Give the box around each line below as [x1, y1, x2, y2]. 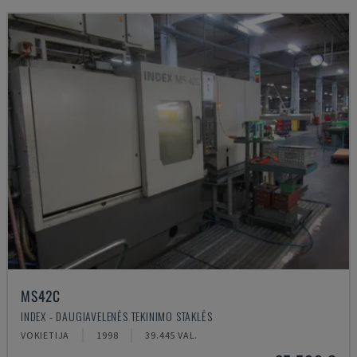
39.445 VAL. [145, 329, 198, 341]
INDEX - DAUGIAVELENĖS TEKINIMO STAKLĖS [21, 308, 213, 324]
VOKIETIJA [21, 329, 70, 341]
